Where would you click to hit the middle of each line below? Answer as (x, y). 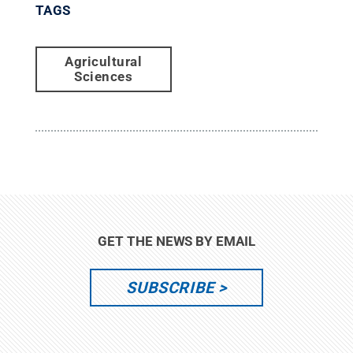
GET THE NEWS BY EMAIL (176, 241)
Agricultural (104, 61)
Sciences (104, 76)
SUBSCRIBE (170, 288)
